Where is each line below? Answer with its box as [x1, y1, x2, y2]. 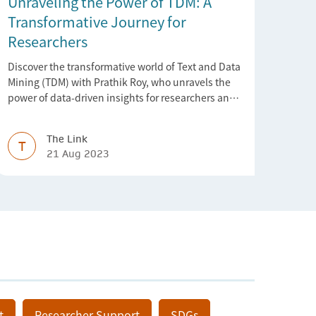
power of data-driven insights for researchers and [8, 90, 236, 104]
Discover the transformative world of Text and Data [8, 59, 241, 73]
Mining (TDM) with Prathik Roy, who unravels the [8, 74, 231, 89]
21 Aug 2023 [47, 147, 109, 160]
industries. [8, 105, 58, 120]
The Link [47, 132, 87, 145]
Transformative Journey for [8, 11, 186, 32]
